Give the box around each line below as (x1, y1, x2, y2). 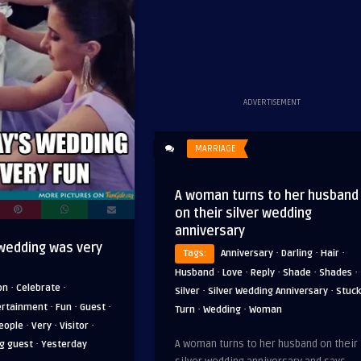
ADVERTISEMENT (243, 98, 301, 107)
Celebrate (16, 282, 60, 295)
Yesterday (41, 338, 87, 351)
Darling (281, 247, 313, 259)
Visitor (60, 320, 89, 333)
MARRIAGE (195, 143, 236, 154)
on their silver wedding (175, 205, 312, 222)
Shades (319, 267, 352, 279)
